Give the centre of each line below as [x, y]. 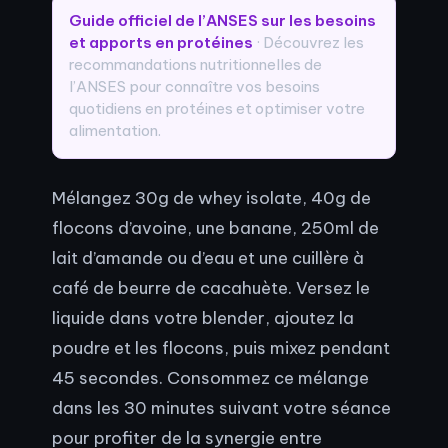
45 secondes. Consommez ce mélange [210, 378]
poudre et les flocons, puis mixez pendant [221, 348]
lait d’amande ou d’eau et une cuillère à [208, 258]
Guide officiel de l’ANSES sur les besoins [222, 21]
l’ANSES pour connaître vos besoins [194, 87]
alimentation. [115, 131]
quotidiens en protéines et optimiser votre [217, 109]
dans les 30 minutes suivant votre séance [221, 408]
